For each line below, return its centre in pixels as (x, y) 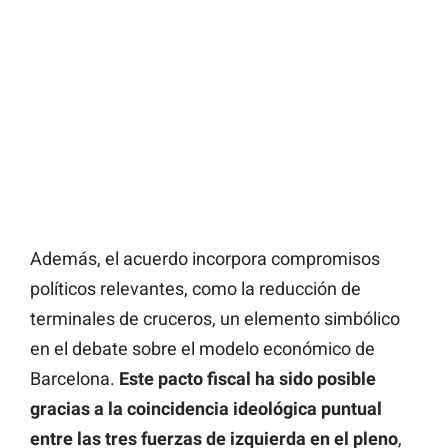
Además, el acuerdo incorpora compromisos (205, 259)
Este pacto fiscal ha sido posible (247, 379)
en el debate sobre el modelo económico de (202, 349)
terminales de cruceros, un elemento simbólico (215, 319)
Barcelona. (74, 379)
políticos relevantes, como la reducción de (195, 289)
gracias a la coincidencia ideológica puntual (206, 409)
